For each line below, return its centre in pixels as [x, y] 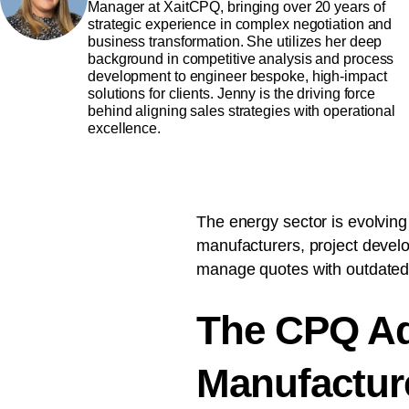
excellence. [124, 128]
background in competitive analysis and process [241, 58]
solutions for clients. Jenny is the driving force [232, 93]
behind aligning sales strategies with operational [242, 110]
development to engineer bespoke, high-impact [237, 76]
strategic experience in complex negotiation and [240, 24]
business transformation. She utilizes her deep [235, 41]
